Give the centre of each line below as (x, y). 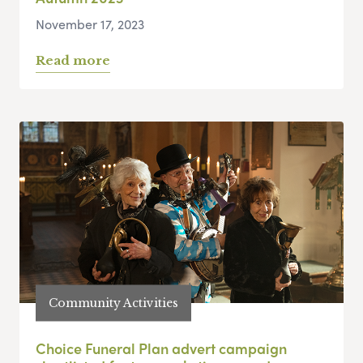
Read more (73, 61)
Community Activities (113, 303)
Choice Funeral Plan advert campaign (161, 348)
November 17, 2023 (90, 24)
